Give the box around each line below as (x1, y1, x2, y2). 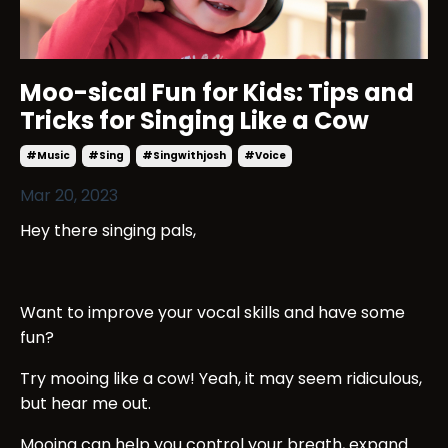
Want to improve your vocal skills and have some (20, 300, 405, 324)
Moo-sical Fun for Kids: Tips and (20, 75, 414, 109)
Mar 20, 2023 (20, 183, 118, 207)
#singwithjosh (142, 147, 226, 163)
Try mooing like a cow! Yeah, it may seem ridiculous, (20, 366, 422, 390)
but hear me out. (20, 391, 151, 415)
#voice (244, 147, 286, 163)
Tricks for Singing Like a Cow (20, 103, 369, 137)
